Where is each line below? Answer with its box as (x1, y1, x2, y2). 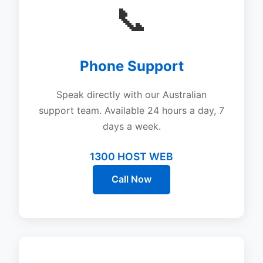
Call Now (112, 173, 151, 186)
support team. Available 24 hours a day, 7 (39, 104, 224, 116)
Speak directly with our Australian (56, 88, 207, 100)
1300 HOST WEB (90, 150, 173, 163)
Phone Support (79, 57, 184, 75)
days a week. (102, 120, 161, 132)
